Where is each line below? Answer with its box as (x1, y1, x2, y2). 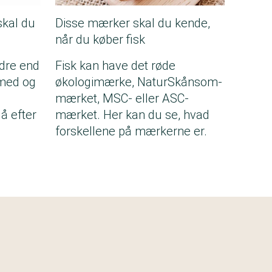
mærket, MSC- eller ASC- (55, 91, 189, 106)
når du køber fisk (55, 32, 145, 47)
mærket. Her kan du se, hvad (55, 107, 209, 123)
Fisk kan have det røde (55, 58, 175, 73)
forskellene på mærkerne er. (55, 124, 207, 139)
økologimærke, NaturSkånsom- (55, 75, 222, 90)
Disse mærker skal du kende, (55, 16, 210, 31)
